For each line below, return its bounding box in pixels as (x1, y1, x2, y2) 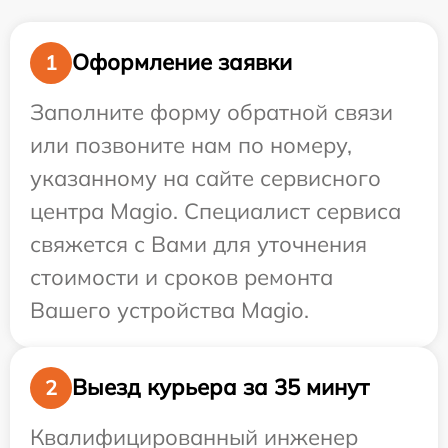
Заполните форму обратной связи (30, 97, 393, 126)
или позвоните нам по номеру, (30, 130, 352, 159)
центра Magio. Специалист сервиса (30, 196, 401, 225)
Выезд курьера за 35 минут (72, 373, 369, 402)
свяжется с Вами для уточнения (30, 229, 367, 258)
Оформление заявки (72, 48, 292, 77)
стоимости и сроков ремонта (30, 262, 333, 291)
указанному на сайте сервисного (30, 163, 381, 192)
